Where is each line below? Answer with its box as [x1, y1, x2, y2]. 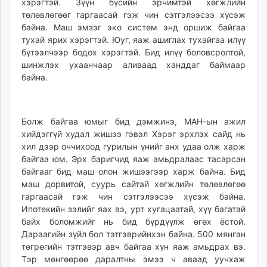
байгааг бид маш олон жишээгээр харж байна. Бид [21, 166, 246, 177]
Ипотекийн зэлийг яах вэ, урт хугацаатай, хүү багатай [21, 204, 246, 215]
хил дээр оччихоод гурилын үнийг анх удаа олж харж [21, 141, 246, 152]
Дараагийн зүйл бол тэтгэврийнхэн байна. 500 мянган [21, 229, 246, 240]
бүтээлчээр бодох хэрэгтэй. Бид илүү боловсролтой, [21, 47, 246, 58]
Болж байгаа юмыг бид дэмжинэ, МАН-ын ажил [21, 116, 246, 127]
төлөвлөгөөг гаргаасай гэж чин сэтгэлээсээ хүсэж [21, 10, 246, 20]
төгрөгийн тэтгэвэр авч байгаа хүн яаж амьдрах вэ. [21, 241, 246, 252]
